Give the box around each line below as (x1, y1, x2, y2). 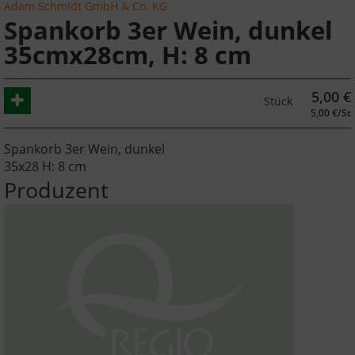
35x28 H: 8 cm (4, 157, 86, 175)
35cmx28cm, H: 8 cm (4, 36, 251, 71)
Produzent (4, 174, 109, 204)
